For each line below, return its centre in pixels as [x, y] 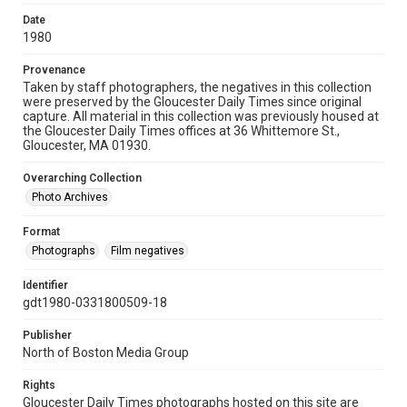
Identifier [45, 285]
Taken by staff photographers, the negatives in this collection [197, 87]
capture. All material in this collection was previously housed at [201, 116]
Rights [39, 385]
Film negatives [148, 251]
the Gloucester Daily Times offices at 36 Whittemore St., [181, 131]
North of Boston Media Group [106, 352]
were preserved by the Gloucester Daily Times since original [192, 102]
